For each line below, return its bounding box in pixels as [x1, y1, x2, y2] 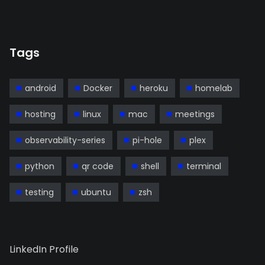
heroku [140, 82, 168, 94]
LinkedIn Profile [9, 243, 79, 256]
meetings [175, 108, 215, 120]
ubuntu [81, 186, 111, 198]
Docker [83, 82, 112, 94]
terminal [186, 160, 221, 172]
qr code [82, 160, 114, 172]
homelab [195, 82, 232, 94]
